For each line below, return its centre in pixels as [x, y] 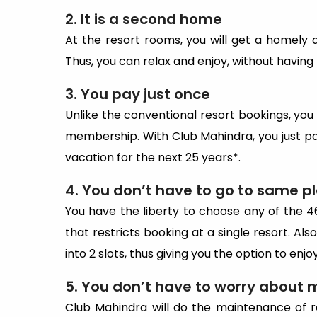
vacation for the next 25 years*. [153, 157]
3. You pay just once [138, 94]
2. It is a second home [144, 19]
